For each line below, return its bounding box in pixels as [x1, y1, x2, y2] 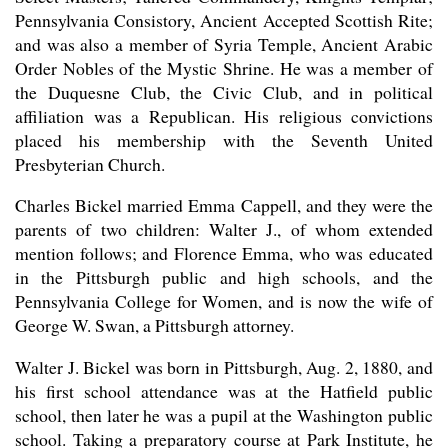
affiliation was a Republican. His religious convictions [15, 103, 433, 128]
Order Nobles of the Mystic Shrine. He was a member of [15, 55, 433, 80]
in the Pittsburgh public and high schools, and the [15, 265, 433, 290]
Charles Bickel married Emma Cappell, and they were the [15, 193, 433, 218]
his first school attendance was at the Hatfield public [15, 378, 433, 403]
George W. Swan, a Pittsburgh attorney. [15, 313, 294, 338]
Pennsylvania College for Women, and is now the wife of [15, 289, 433, 314]
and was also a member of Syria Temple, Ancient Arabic [15, 31, 433, 56]
